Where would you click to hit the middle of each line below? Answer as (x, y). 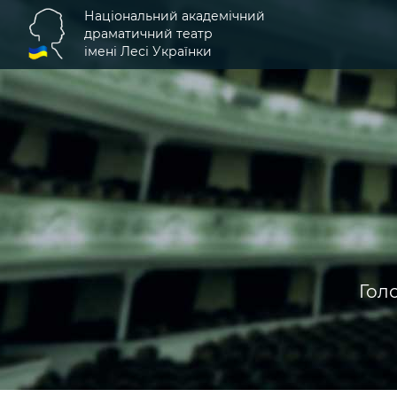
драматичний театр (148, 34)
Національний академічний (175, 16)
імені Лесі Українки (148, 51)
